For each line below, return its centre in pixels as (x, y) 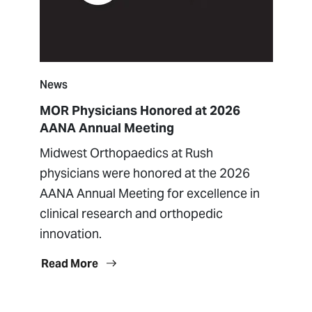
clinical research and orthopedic (131, 213)
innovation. (70, 233)
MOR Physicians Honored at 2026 (140, 110)
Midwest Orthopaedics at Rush (126, 153)
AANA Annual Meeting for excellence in (149, 193)
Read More (70, 263)
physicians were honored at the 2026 (145, 173)
